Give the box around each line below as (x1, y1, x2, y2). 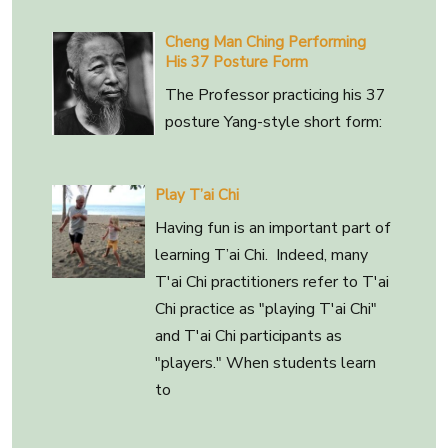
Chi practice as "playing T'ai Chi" (155, 298, 378, 320)
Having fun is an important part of (155, 217, 392, 239)
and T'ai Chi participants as (155, 325, 343, 347)
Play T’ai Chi (155, 185, 240, 205)
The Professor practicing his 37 (165, 84, 387, 106)
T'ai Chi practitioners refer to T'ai (155, 271, 390, 293)
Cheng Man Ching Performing (165, 32, 367, 52)
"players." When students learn (155, 352, 377, 374)
